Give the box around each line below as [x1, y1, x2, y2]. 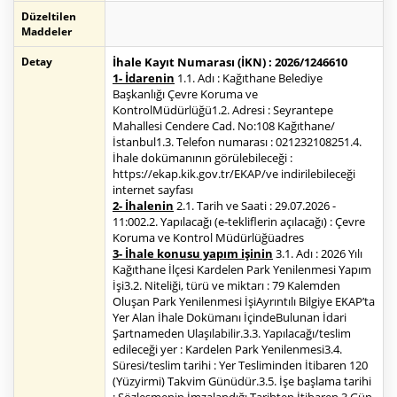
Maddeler [21, 24, 72, 40]
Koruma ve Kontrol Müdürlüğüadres [113, 230, 304, 246]
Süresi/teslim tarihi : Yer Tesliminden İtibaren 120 [113, 357, 368, 374]
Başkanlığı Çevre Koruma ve [113, 86, 258, 103]
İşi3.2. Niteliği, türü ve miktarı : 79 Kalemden [113, 277, 340, 294]
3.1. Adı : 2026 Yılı [273, 245, 362, 262]
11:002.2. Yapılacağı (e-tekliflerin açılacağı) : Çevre [113, 214, 365, 230]
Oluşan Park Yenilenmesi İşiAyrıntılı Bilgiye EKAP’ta [113, 293, 375, 310]
